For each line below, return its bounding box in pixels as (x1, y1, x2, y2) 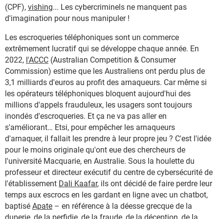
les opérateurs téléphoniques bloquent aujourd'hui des (5, 89, 191, 98)
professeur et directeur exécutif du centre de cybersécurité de (5, 168, 213, 177)
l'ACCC (26, 55, 48, 65)
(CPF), (5, 2, 28, 12)
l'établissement (5, 179, 59, 188)
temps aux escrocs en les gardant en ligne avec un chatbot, (5, 190, 208, 199)
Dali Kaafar (59, 179, 97, 188)
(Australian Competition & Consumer (48, 55, 176, 65)
